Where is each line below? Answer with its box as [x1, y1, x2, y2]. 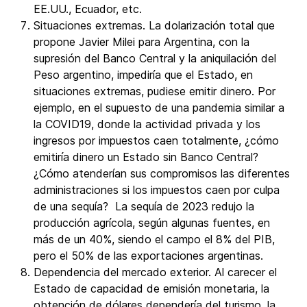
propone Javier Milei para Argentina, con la [34, 35, 249, 49]
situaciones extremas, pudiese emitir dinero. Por [34, 84, 275, 98]
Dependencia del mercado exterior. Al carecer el [34, 265, 277, 279]
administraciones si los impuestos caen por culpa [34, 183, 280, 197]
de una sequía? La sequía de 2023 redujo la [34, 199, 254, 213]
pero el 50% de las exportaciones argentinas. [34, 249, 263, 262]
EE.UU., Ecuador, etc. [34, 2, 142, 16]
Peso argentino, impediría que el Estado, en [34, 68, 253, 82]
